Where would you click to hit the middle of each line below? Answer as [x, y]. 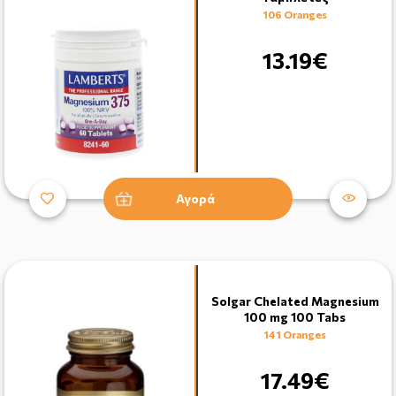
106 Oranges [295, 14]
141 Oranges [295, 334]
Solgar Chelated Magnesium [295, 301]
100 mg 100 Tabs [295, 316]
